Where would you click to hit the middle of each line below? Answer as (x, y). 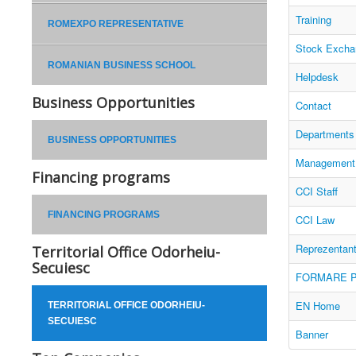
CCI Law (315, 220)
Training (313, 20)
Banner (311, 335)
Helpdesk (317, 77)
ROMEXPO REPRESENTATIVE (116, 24)
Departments (325, 134)
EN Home (317, 306)
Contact (313, 106)
